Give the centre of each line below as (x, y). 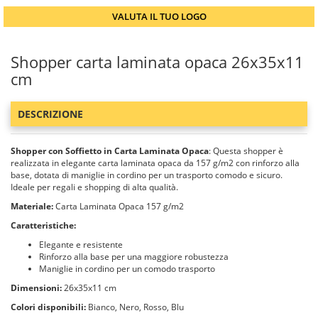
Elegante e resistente (81, 245)
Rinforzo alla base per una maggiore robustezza (134, 257)
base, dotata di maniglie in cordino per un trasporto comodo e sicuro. (147, 175)
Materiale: (32, 206)
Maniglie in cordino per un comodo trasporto (127, 269)
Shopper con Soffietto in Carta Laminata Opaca (110, 151)
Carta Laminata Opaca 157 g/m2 (119, 206)
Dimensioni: (36, 288)
